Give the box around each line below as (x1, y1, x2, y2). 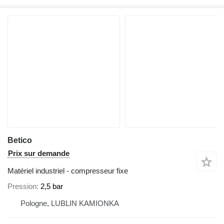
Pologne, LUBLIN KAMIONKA (20, 199, 119, 207)
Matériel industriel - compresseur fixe (7, 166, 128, 175)
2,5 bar (40, 182, 63, 190)
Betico (7, 135, 32, 144)
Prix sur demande (8, 148, 69, 157)
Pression (7, 182, 36, 190)
